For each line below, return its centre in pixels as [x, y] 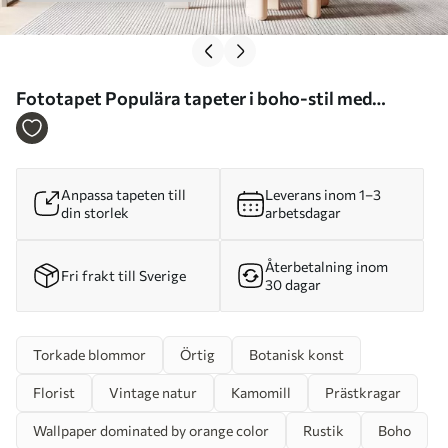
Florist [54, 392]
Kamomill [261, 392]
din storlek [95, 212]
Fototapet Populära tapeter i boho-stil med [60, 97]
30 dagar [293, 284]
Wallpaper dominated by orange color [151, 430]
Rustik [323, 430]
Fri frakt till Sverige [123, 275]
